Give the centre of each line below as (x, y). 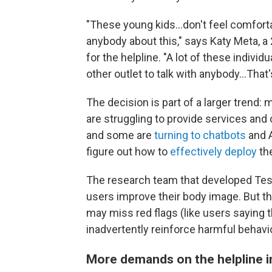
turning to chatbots (201, 135)
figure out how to (128, 151)
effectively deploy (213, 151)
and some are (120, 135)
